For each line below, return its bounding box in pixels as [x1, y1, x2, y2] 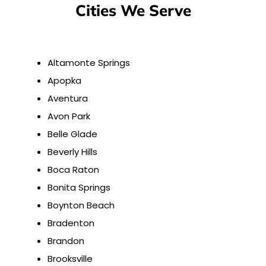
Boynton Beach [47, 199, 115, 212]
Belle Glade [47, 128, 97, 141]
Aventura [47, 92, 88, 105]
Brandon [47, 235, 84, 248]
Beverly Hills [47, 145, 97, 159]
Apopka [47, 74, 81, 87]
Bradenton [47, 217, 94, 230]
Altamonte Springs [47, 56, 130, 69]
